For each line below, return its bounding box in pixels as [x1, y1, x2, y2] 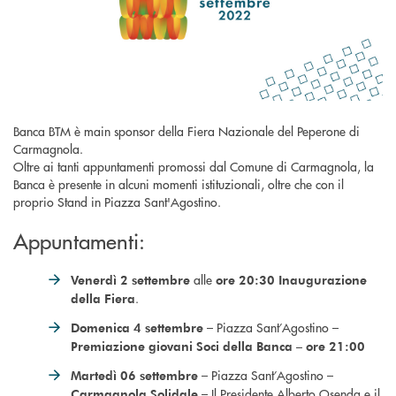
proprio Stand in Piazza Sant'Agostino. [13, 192, 225, 210]
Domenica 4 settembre [71, 318, 203, 336]
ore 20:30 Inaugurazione [216, 270, 367, 288]
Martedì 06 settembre [71, 366, 198, 384]
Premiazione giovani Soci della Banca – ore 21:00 [71, 337, 365, 354]
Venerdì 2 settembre [71, 270, 190, 288]
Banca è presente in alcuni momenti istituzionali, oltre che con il [13, 174, 344, 193]
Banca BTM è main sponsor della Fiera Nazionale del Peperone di [13, 121, 360, 140]
